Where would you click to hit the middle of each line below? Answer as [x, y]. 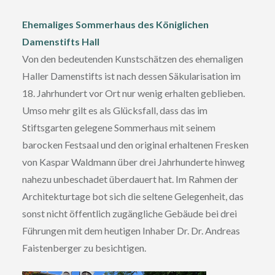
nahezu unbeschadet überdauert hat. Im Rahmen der [130, 179]
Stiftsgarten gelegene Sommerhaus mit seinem [118, 127]
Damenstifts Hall [60, 41]
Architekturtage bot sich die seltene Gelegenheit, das [133, 196]
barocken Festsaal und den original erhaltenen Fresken [135, 145]
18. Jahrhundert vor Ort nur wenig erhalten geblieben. [133, 93]
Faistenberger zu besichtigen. [84, 248]
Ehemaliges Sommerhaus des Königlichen [115, 24]
